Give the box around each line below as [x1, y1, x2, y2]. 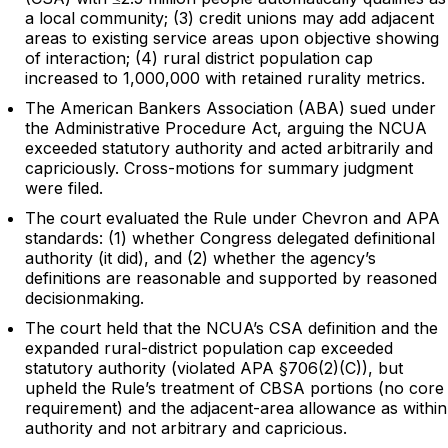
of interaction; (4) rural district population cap [25, 48, 373, 69]
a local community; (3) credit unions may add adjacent [25, 8, 434, 29]
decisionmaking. [25, 288, 144, 309]
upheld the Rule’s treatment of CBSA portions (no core [25, 378, 444, 399]
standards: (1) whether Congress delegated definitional [25, 228, 435, 249]
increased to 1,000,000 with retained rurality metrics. [25, 68, 425, 89]
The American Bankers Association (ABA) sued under [25, 98, 436, 119]
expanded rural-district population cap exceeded [25, 338, 393, 359]
